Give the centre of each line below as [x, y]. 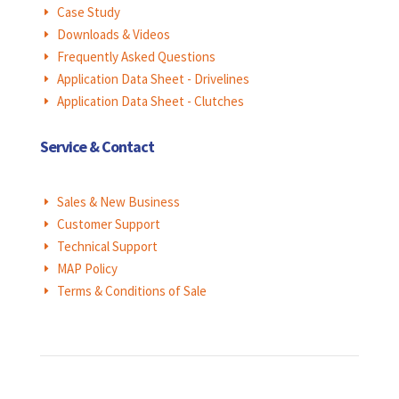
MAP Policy [87, 269]
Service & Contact [97, 147]
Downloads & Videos [113, 35]
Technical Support [107, 247]
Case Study [88, 12]
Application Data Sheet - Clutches [150, 102]
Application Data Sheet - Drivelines [153, 79]
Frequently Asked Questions [136, 57]
